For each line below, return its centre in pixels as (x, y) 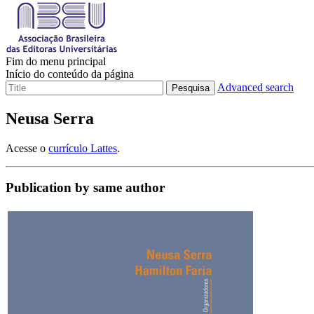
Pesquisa (191, 88)
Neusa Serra (50, 118)
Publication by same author (85, 188)
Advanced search (255, 87)
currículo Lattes (83, 148)
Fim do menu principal (56, 61)
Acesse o (27, 148)
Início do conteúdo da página (70, 74)
